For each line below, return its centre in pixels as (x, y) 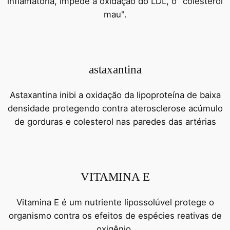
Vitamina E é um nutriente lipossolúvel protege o (115, 203)
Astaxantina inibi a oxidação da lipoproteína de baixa (115, 95)
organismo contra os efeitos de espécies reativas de (115, 216)
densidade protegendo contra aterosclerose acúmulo (115, 109)
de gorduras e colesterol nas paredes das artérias (115, 122)
